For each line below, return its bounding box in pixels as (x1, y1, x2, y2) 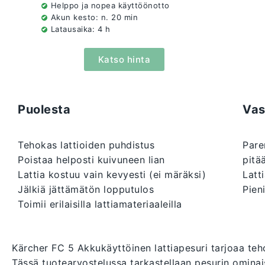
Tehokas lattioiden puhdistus (18, 139, 154, 151)
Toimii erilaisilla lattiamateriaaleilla (18, 198, 182, 211)
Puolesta (18, 102, 70, 117)
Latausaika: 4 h (50, 24, 111, 34)
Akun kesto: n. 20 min (50, 12, 138, 22)
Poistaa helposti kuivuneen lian (18, 154, 165, 166)
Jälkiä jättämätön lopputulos (18, 183, 154, 196)
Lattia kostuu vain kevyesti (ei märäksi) (18, 169, 206, 181)
